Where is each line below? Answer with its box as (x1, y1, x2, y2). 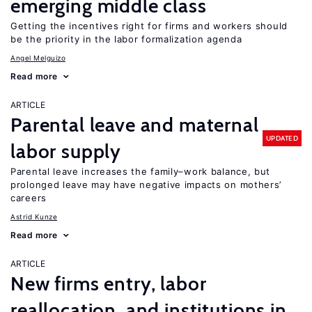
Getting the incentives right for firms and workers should (10, 20, 288, 31)
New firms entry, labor (10, 272, 207, 295)
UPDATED (265, 133, 298, 143)
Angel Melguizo (10, 54, 65, 62)
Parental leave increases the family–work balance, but (10, 166, 271, 177)
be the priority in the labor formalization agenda (10, 33, 242, 45)
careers (10, 192, 47, 203)
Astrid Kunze (10, 212, 57, 221)
